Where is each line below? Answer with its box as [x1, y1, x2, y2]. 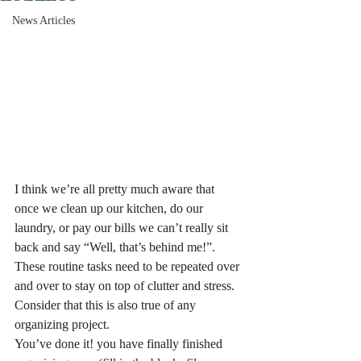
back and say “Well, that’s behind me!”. [15, 240, 218, 254]
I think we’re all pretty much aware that [15, 182, 218, 196]
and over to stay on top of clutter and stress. [15, 279, 234, 293]
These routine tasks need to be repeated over [15, 259, 243, 273]
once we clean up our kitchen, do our [15, 201, 206, 215]
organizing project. [15, 317, 110, 331]
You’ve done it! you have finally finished [15, 337, 226, 351]
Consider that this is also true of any [15, 298, 199, 312]
